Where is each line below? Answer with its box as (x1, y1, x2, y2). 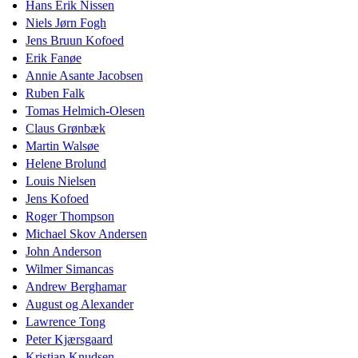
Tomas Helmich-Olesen (26, 103, 145, 117)
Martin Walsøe (26, 138, 99, 153)
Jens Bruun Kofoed (26, 33, 124, 47)
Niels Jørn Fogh (26, 15, 106, 30)
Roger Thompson (26, 209, 114, 223)
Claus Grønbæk (26, 121, 105, 135)
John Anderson (26, 244, 101, 258)
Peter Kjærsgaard (26, 332, 113, 346)
